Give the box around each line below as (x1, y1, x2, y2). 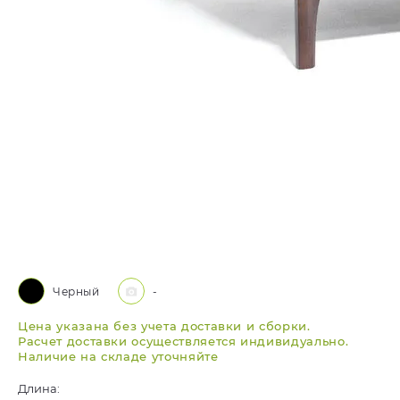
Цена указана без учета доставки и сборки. (18, 319, 311, 333)
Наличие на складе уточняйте (18, 349, 219, 363)
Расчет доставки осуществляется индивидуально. (18, 334, 349, 348)
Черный (53, 284, 100, 298)
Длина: (18, 381, 60, 396)
